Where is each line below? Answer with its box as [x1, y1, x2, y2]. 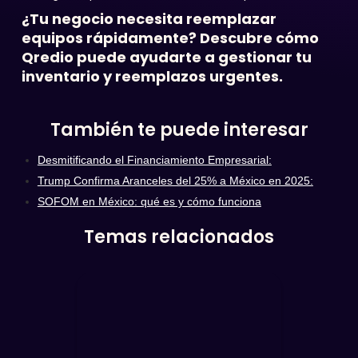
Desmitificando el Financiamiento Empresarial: [37, 153, 272, 166]
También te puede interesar [50, 117, 308, 142]
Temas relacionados [84, 225, 274, 249]
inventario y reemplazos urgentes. [21, 66, 283, 86]
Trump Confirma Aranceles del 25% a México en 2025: [37, 174, 313, 187]
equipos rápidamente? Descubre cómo [21, 28, 319, 48]
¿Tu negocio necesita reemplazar [21, 9, 276, 29]
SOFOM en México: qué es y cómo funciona [37, 195, 261, 208]
